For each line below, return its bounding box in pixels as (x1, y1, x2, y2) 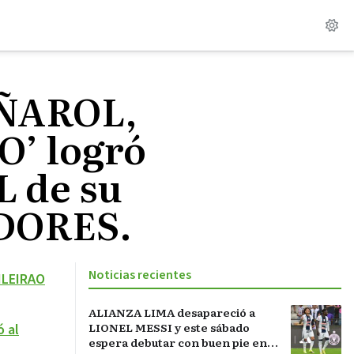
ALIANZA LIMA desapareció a (88, 304, 255, 320)
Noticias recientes (88, 266, 191, 284)
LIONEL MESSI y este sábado (88, 319, 250, 335)
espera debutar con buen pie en (88, 334, 267, 350)
